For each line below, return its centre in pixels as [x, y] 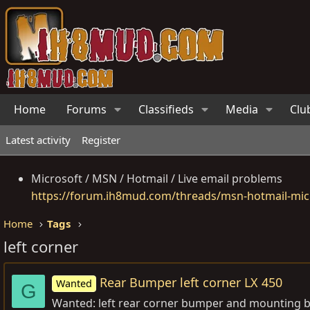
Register [101, 140]
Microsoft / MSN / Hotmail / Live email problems [157, 179]
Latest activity [38, 140]
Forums [86, 109]
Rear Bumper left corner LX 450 [191, 283]
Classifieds [166, 109]
